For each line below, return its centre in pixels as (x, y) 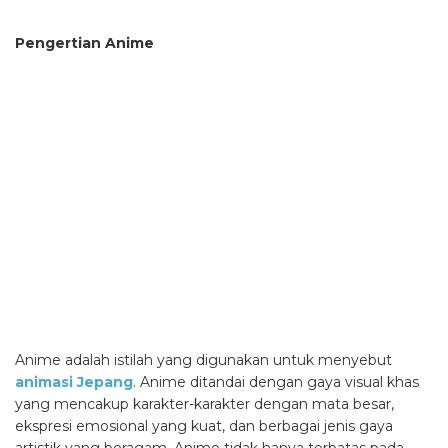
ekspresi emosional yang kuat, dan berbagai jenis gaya (204, 426)
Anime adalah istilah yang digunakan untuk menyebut (203, 360)
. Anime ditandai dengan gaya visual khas (276, 382)
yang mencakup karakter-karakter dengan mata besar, (204, 404)
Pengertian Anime (84, 42)
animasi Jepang (74, 382)
